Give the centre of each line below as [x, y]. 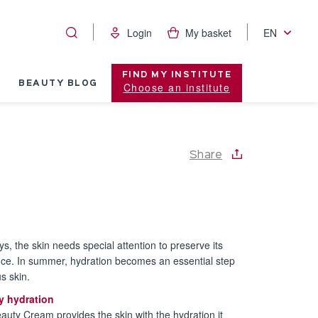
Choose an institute [176, 87]
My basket [208, 32]
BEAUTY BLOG [58, 84]
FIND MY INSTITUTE [176, 75]
